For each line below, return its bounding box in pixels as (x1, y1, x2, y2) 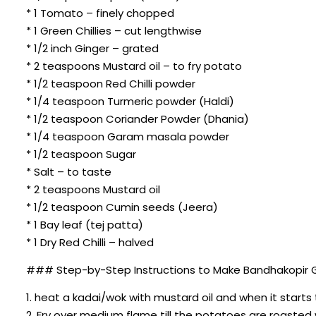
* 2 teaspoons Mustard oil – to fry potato (26, 58, 242, 73)
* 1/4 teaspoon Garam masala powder (26, 128, 229, 144)
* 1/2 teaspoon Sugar (26, 146, 136, 162)
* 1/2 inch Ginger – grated (26, 40, 159, 56)
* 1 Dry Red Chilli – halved (26, 234, 154, 250)
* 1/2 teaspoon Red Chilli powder (26, 75, 195, 91)
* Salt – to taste (26, 164, 111, 179)
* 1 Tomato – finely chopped (26, 5, 174, 20)
